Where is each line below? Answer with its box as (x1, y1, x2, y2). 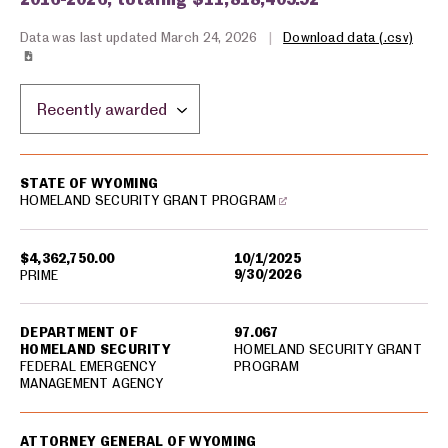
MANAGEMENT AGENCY (20, 375, 163, 391)
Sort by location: (20, 82, 149, 107)
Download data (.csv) (283, 29, 413, 45)
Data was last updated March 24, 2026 (20, 29, 262, 45)
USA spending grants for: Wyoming (20, 154, 238, 170)
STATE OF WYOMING (20, 175, 159, 191)
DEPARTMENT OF (20, 324, 138, 340)
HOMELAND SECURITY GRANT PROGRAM (20, 192, 277, 208)
